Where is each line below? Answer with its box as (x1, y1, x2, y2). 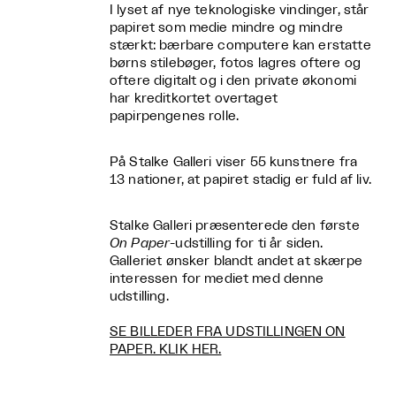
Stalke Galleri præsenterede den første (110, 219, 360, 232)
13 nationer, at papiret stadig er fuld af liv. (110, 173, 371, 187)
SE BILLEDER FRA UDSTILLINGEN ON (110, 325, 346, 339)
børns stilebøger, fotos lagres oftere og (110, 57, 361, 70)
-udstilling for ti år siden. (170, 237, 324, 250)
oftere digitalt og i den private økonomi (110, 74, 356, 88)
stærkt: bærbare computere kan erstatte (110, 39, 371, 52)
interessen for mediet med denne (110, 272, 324, 286)
